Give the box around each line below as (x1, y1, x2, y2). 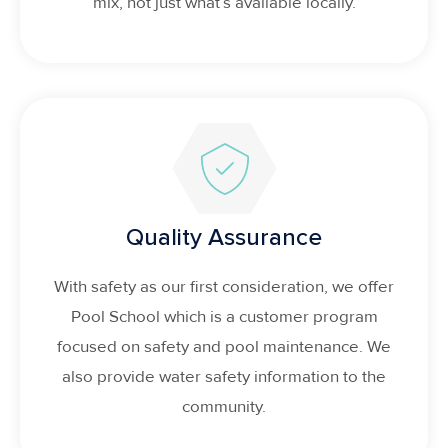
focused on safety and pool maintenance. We (57, 336, 391, 358)
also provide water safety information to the (62, 366, 386, 388)
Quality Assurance (126, 223, 322, 253)
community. (182, 396, 266, 418)
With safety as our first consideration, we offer (54, 276, 394, 298)
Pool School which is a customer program (70, 306, 378, 328)
